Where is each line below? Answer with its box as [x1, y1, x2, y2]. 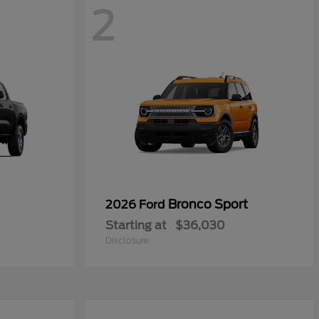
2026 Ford [105, 198, 168, 211]
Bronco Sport [168, 197, 248, 211]
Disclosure [105, 235, 149, 246]
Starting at [105, 219, 167, 232]
